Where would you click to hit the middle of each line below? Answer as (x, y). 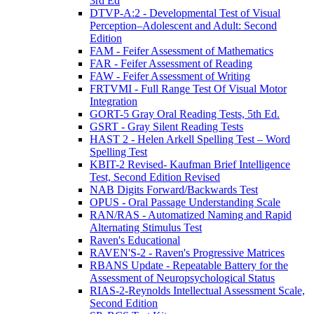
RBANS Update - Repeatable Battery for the (189, 265)
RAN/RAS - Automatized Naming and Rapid (191, 214)
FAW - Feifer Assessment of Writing (170, 76)
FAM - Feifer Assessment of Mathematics (182, 50)
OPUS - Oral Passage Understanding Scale (185, 202)
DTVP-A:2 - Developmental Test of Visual (185, 13)
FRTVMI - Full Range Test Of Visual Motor (188, 88)
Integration (114, 101)
